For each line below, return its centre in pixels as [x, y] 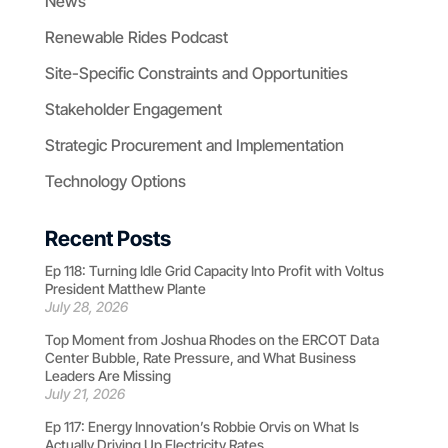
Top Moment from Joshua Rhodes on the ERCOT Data [211, 339]
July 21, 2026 [84, 393]
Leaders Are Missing [107, 375]
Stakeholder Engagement [133, 108]
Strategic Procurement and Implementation [194, 144]
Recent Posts [107, 238]
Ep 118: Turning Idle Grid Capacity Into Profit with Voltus [214, 270]
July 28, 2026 [86, 306]
